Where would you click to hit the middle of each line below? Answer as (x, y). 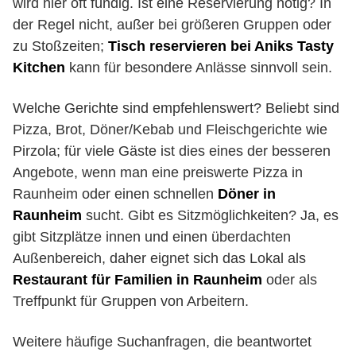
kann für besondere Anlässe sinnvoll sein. (199, 68)
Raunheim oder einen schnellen (115, 194)
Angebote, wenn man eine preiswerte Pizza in (158, 172)
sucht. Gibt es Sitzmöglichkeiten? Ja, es (210, 215)
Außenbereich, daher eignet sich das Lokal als (159, 258)
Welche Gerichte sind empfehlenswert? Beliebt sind (176, 108)
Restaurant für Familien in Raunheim (137, 280)
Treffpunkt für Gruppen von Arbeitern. (131, 301)
